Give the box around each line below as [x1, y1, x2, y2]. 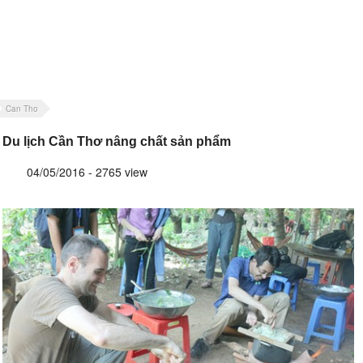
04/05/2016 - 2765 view [27, 164, 147, 181]
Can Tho [6, 103, 38, 115]
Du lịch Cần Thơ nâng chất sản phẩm [2, 135, 231, 149]
